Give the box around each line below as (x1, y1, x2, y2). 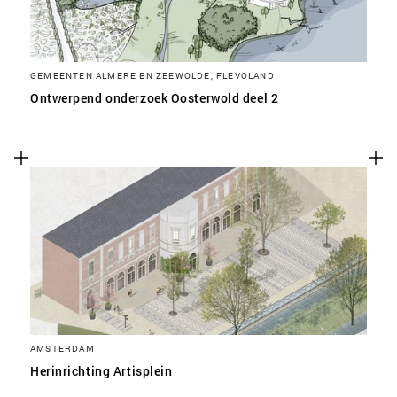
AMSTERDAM (30, 342, 95, 354)
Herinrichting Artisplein (30, 362, 173, 379)
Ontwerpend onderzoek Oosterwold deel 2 (30, 90, 279, 106)
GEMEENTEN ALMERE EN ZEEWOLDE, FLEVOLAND (30, 69, 275, 82)
